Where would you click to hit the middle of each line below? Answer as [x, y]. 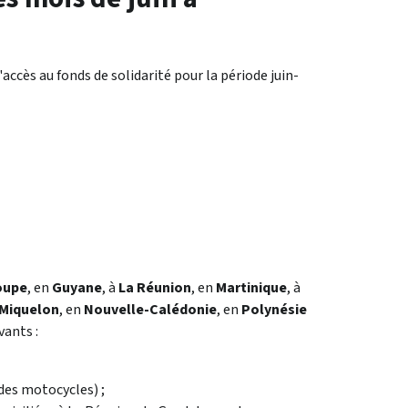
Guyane [77, 288]
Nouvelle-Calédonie [150, 310]
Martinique [251, 288]
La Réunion [155, 288]
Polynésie [274, 310]
